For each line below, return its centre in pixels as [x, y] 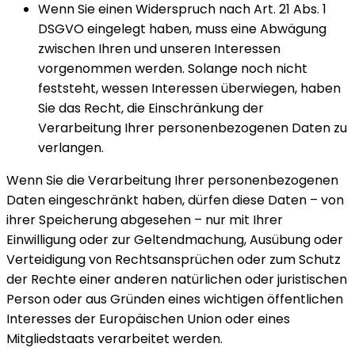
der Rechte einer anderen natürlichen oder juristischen [177, 280]
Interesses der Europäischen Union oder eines [148, 319]
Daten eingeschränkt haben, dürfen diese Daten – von [175, 200]
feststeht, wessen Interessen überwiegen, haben [189, 89]
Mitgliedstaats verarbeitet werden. [115, 339]
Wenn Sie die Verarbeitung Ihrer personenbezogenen [172, 181]
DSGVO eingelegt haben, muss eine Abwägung [182, 29]
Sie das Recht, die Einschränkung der [151, 109]
